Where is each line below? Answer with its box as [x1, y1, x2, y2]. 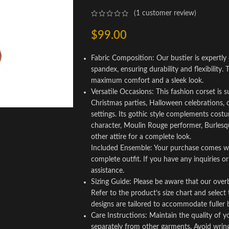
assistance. [90, 167, 124, 175]
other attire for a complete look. [90, 133, 191, 141]
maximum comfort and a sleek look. [90, 77, 203, 85]
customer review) [140, 10, 196, 17]
